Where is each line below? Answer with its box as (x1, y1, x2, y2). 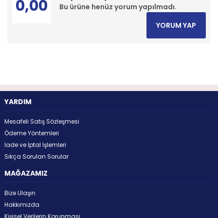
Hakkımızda (4, 200, 39, 209)
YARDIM (4, 96, 32, 107)
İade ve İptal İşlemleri (4, 140, 66, 149)
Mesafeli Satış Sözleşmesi (4, 117, 79, 126)
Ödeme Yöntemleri (4, 128, 59, 137)
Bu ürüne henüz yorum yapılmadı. (59, 1, 177, 12)
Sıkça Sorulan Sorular (4, 152, 69, 161)
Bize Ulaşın (4, 188, 36, 197)
